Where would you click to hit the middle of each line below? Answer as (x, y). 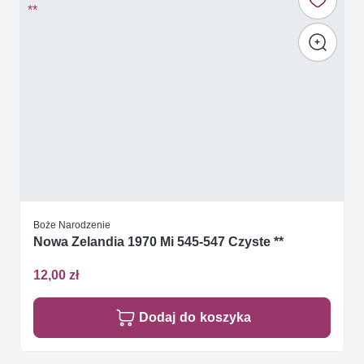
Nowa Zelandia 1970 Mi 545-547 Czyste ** (158, 241)
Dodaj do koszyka (195, 318)
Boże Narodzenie (72, 224)
